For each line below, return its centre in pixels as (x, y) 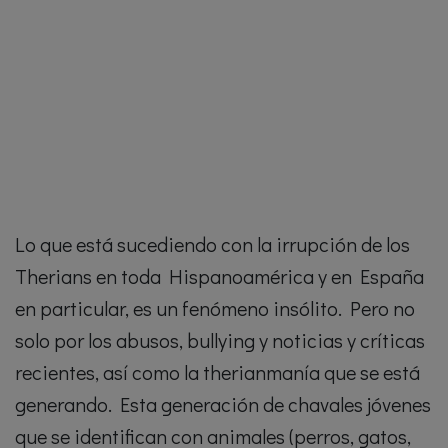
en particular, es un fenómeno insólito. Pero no (215, 308)
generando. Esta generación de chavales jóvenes (223, 404)
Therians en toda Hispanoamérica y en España (219, 276)
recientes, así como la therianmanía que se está (217, 372)
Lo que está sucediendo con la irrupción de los (212, 244)
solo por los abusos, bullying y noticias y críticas (220, 340)
